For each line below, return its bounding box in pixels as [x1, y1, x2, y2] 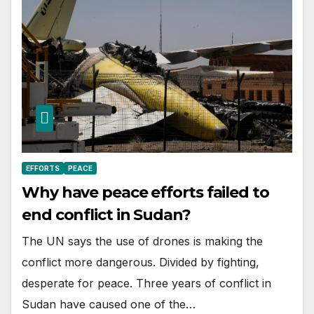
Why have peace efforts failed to [22, 182, 269, 202]
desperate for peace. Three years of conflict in [22, 275, 271, 290]
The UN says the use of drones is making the [22, 233, 263, 248]
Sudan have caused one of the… [22, 296, 196, 311]
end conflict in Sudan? [22, 205, 191, 224]
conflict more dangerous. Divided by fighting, [22, 254, 259, 269]
